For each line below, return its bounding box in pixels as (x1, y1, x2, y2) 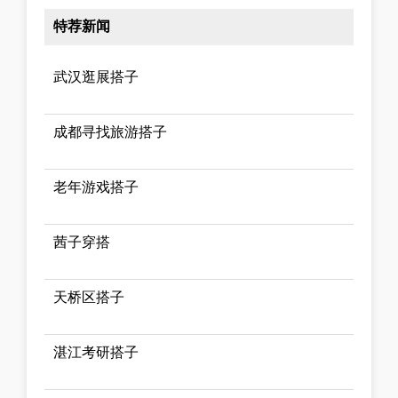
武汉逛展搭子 (53, 68, 139, 84)
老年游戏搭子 (53, 179, 139, 195)
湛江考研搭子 (53, 344, 139, 360)
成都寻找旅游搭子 (53, 123, 167, 139)
